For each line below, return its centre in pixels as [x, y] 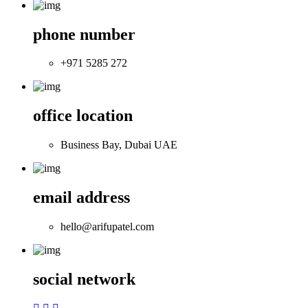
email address [81, 198]
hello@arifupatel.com [107, 227]
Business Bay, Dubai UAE [119, 145]
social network [84, 279]
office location [83, 116]
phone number [84, 34]
